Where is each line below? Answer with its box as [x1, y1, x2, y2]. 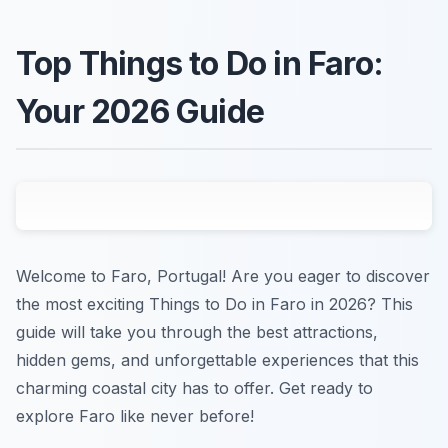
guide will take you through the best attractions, [16, 322, 378, 343]
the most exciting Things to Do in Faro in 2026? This [16, 294, 413, 315]
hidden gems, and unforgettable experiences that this [16, 350, 419, 371]
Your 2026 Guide [16, 92, 264, 132]
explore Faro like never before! [16, 406, 254, 427]
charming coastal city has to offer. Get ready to [16, 378, 373, 399]
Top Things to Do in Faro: [16, 44, 384, 84]
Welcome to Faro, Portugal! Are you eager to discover [16, 266, 430, 287]
